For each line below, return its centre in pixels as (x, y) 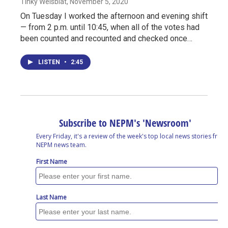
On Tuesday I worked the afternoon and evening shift (114, 16)
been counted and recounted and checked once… (106, 39)
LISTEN (50, 62)
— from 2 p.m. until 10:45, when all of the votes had (110, 27)
